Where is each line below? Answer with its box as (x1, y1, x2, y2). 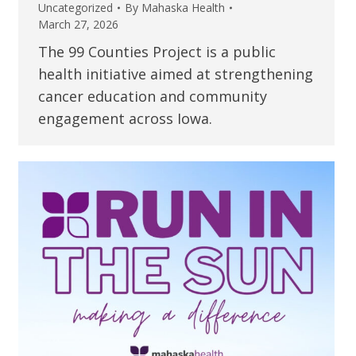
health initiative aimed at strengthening (37, 64, 313, 84)
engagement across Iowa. (37, 109, 212, 129)
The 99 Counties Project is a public (37, 42, 276, 62)
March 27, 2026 (37, 17, 118, 33)
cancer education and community (37, 87, 267, 106)
